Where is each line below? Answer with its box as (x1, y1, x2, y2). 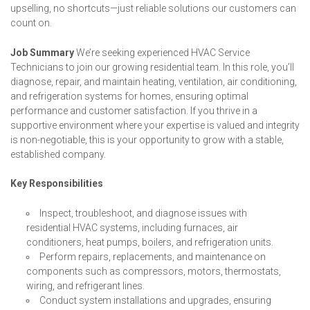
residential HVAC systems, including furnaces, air (26, 221, 239, 233)
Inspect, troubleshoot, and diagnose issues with (39, 207, 248, 219)
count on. (10, 17, 52, 29)
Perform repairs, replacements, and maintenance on (39, 250, 266, 262)
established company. (10, 148, 106, 160)
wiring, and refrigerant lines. (26, 280, 145, 291)
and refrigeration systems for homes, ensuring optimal (10, 90, 248, 102)
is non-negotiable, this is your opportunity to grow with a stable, (10, 134, 284, 145)
